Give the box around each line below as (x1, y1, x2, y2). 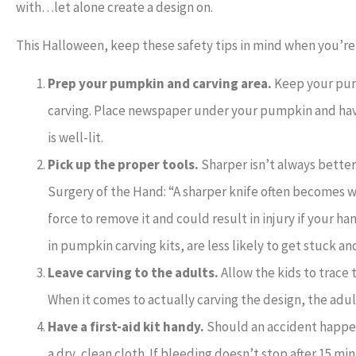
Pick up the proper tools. (48, 156, 199, 174)
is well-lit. (48, 129, 103, 147)
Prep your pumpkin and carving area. (48, 75, 272, 93)
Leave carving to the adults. (48, 264, 219, 282)
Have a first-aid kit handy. (48, 318, 204, 336)
